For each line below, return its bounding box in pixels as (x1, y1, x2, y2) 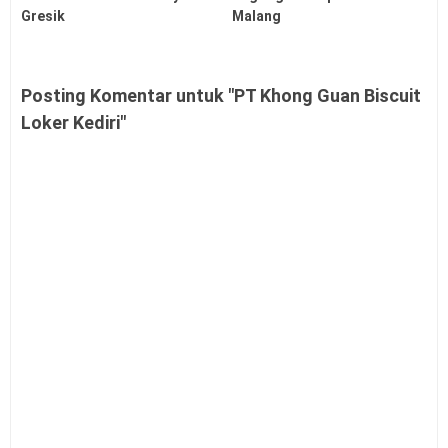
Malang (232, 8, 282, 25)
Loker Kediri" (21, 112, 126, 134)
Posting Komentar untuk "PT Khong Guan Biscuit (21, 85, 421, 107)
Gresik (21, 8, 65, 25)
